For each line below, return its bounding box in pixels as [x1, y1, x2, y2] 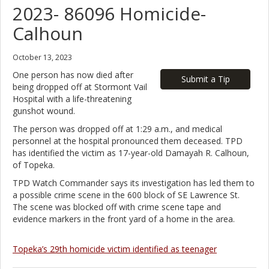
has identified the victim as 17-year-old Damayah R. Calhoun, [13, 147, 249, 159]
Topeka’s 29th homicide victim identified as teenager [13, 243, 217, 255]
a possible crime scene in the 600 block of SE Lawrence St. [13, 189, 240, 201]
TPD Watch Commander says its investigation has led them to [13, 177, 255, 189]
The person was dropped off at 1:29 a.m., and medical [13, 122, 222, 134]
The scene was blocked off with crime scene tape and [13, 201, 221, 213]
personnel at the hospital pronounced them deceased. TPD [13, 134, 243, 147]
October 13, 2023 [13, 52, 72, 62]
